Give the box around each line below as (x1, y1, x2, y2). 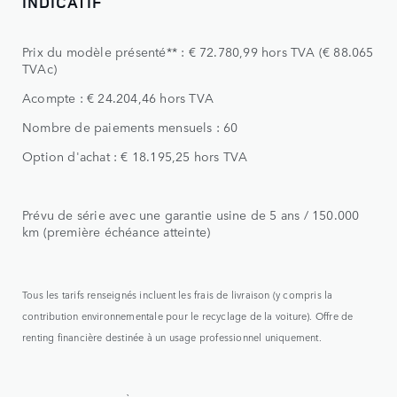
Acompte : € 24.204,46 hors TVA (22, 89, 214, 107)
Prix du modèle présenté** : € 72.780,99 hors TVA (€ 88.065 (22, 43, 374, 61)
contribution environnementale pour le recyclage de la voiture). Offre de (22, 307, 354, 323)
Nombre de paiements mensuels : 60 (22, 118, 238, 136)
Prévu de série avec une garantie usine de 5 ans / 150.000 (22, 206, 360, 224)
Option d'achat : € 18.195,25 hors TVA (22, 147, 248, 166)
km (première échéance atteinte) (22, 222, 211, 241)
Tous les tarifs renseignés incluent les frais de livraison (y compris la (22, 287, 333, 303)
